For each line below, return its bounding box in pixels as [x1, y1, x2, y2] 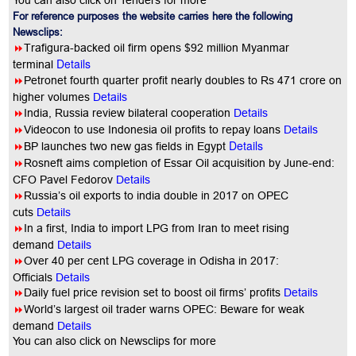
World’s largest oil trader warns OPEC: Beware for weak [24, 303, 305, 315]
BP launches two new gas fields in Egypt [24, 140, 226, 153]
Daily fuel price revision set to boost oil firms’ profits [24, 286, 281, 299]
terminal [13, 58, 54, 71]
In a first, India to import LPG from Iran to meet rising [24, 222, 290, 234]
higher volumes [13, 91, 94, 103]
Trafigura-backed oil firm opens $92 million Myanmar [24, 41, 290, 54]
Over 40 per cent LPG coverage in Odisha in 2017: [24, 254, 280, 267]
